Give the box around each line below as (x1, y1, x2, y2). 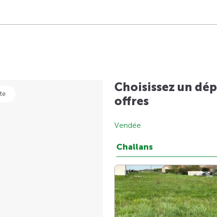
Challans (116, 142, 153, 153)
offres (114, 94, 149, 108)
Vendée (114, 121, 141, 130)
